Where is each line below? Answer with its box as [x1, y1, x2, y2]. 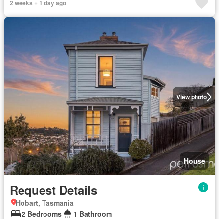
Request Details [10, 181, 97, 198]
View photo [176, 92, 207, 102]
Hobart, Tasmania [16, 197, 74, 208]
